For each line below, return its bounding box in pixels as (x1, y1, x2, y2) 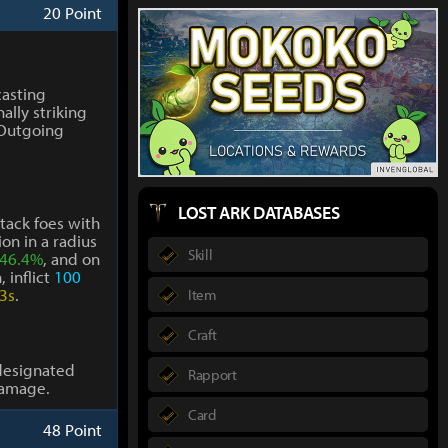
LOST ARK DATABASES (178, 201, 340, 224)
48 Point (43, 419, 102, 440)
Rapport (188, 364, 237, 384)
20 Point (43, 2, 102, 23)
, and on (42, 248, 100, 269)
